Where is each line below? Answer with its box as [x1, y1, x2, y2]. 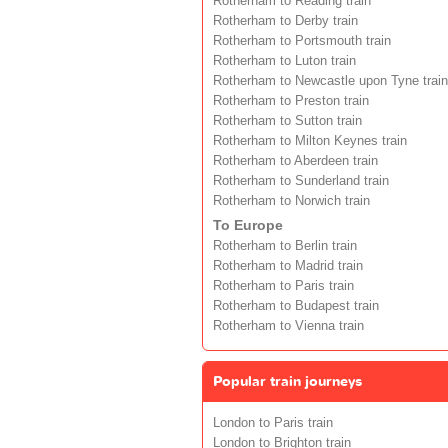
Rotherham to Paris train [213, 278, 354, 293]
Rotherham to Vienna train [213, 318, 364, 333]
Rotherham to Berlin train [213, 238, 357, 253]
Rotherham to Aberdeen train [213, 153, 378, 168]
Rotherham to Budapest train [213, 298, 379, 313]
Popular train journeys [213, 371, 362, 391]
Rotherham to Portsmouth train [213, 33, 391, 48]
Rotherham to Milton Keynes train [213, 133, 407, 148]
